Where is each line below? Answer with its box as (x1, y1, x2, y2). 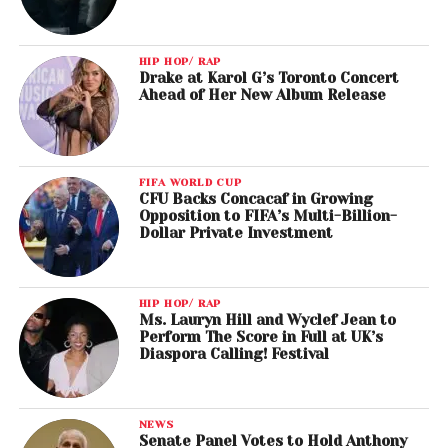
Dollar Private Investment (138, 225, 333, 242)
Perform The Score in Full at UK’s (138, 329, 383, 346)
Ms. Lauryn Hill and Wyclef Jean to (138, 312, 396, 329)
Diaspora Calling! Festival (138, 346, 329, 363)
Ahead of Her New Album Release (138, 87, 386, 104)
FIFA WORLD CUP (138, 176, 242, 189)
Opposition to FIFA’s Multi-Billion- (138, 208, 397, 225)
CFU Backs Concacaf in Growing (138, 191, 373, 208)
